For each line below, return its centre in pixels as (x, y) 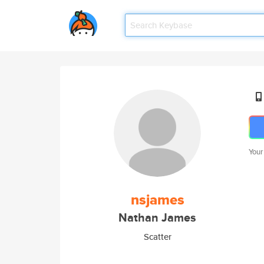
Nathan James (157, 218)
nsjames (157, 200)
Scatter (157, 237)
